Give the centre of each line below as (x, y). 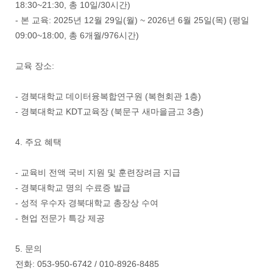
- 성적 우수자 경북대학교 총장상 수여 (87, 203)
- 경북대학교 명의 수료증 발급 (73, 188)
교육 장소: (35, 66)
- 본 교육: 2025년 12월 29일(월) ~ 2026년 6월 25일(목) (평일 (132, 20)
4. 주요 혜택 (38, 142)
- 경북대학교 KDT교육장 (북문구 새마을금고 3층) (109, 112)
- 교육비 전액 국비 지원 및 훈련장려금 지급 (98, 173)
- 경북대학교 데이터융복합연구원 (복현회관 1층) (108, 97)
